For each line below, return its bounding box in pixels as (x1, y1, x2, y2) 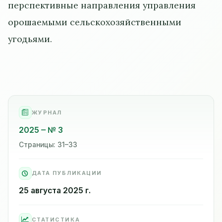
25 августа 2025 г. (18, 186, 91, 196)
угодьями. (8, 33, 52, 45)
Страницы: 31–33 (18, 140, 77, 149)
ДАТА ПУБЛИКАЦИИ (31, 169, 102, 177)
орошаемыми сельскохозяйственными (8, 16, 181, 28)
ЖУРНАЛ (31, 109, 62, 116)
